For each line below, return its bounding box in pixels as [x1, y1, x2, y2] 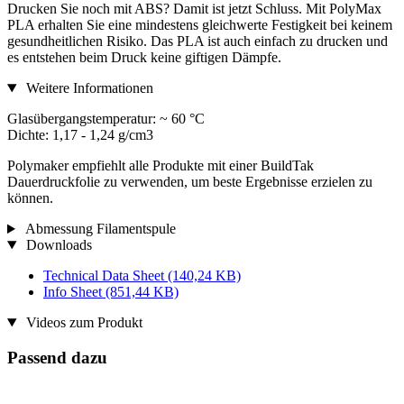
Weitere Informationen [22, 80, 153, 96]
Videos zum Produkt [22, 315, 142, 331]
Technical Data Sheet [43, 268, 168, 284]
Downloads [22, 237, 92, 253]
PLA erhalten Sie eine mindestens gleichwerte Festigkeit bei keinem [7, 17, 392, 33]
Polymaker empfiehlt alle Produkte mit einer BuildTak [7, 158, 314, 174]
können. [7, 190, 53, 207]
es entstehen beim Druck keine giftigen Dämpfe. [7, 50, 281, 66]
